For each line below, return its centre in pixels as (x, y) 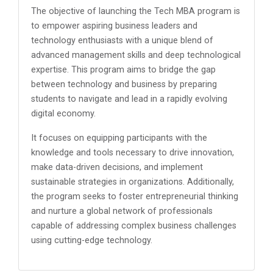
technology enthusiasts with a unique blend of (122, 41)
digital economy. (65, 114)
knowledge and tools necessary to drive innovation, (133, 153)
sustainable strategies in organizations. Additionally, (133, 182)
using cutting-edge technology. (92, 240)
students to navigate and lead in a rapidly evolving (129, 99)
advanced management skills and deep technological (136, 55)
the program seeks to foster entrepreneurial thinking (135, 197)
